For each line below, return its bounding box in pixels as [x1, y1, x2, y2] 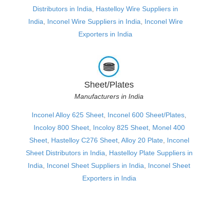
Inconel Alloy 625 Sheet [32, 110, 104, 119]
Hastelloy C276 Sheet [51, 136, 118, 144]
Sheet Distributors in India [25, 148, 105, 157]
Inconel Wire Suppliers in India [47, 17, 141, 25]
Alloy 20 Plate [121, 136, 163, 144]
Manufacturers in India [74, 92, 144, 100]
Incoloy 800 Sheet [33, 123, 89, 131]
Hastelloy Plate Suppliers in [109, 148, 193, 157]
